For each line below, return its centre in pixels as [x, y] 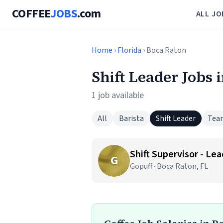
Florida [129, 50]
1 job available [118, 95]
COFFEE [31, 14]
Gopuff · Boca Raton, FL [169, 166]
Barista [131, 118]
